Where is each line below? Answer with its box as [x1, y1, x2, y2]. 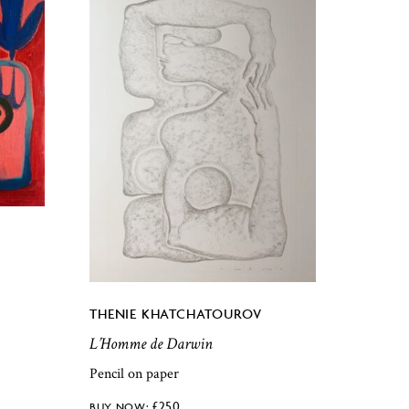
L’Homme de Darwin [89, 333, 214, 355]
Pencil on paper [89, 363, 180, 383]
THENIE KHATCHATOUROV [89, 305, 263, 323]
